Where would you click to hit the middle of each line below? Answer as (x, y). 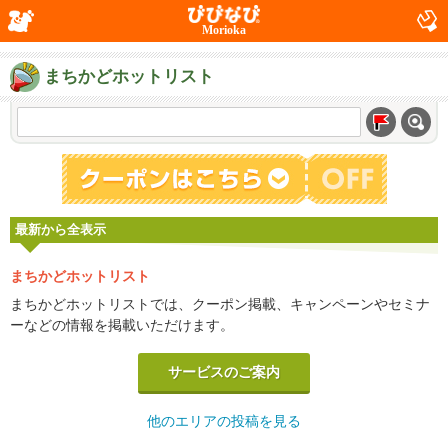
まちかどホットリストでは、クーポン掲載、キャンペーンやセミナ (220, 304)
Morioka (224, 30)
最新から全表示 (60, 230)
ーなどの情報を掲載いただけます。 (122, 325)
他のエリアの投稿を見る (224, 421)
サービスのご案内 (224, 372)
